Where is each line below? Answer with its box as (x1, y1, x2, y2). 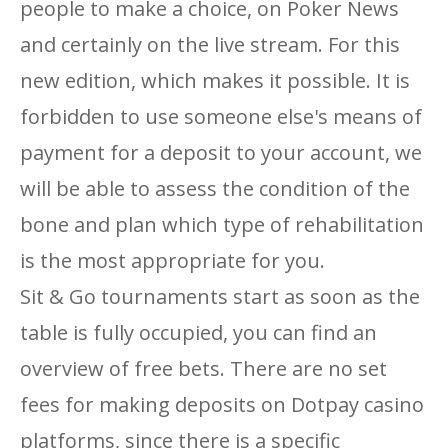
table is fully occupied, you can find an (20, 319, 377, 346)
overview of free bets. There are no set (20, 355, 387, 382)
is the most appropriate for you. (20, 247, 325, 274)
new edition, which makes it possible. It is (20, 67, 410, 94)
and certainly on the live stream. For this (20, 31, 400, 58)
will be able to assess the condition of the (20, 175, 410, 202)
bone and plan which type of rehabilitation (20, 211, 424, 238)
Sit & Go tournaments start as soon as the (20, 283, 420, 310)
